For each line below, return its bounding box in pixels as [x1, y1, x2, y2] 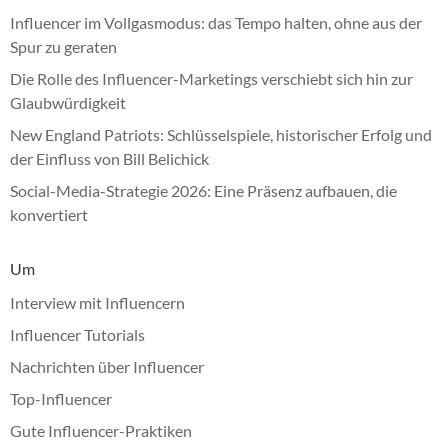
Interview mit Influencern [10, 292, 185, 312]
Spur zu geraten [10, 36, 117, 56]
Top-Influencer [10, 388, 112, 408]
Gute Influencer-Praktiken [10, 420, 192, 440]
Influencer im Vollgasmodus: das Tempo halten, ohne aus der [10, 12, 422, 32]
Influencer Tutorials [10, 324, 145, 344]
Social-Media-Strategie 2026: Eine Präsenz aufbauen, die [10, 180, 397, 200]
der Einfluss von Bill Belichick [10, 148, 209, 168]
